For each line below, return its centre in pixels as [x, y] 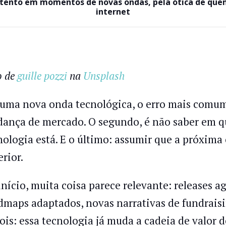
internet [113, 12]
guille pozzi [42, 76]
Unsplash [104, 76]
